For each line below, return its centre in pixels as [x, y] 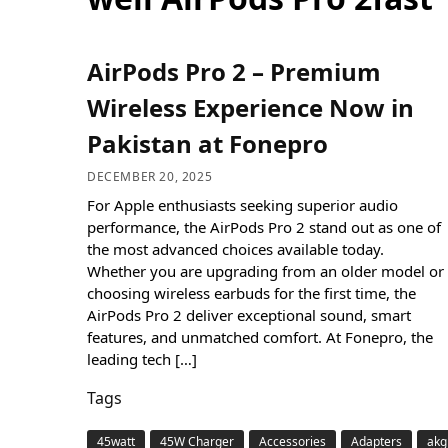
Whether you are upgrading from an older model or [265, 270]
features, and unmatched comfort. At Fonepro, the [260, 336]
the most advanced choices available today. [235, 248]
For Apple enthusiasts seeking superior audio [242, 204]
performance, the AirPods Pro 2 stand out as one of [264, 226]
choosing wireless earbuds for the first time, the [251, 292]
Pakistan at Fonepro [207, 144]
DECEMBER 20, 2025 [150, 176]
